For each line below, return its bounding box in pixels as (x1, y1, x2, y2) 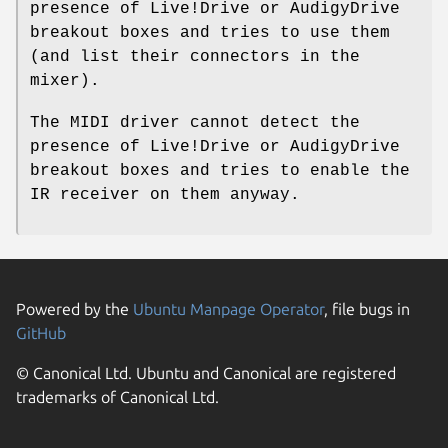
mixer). (30, 71, 100, 90)
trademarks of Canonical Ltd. (16, 387, 219, 406)
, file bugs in (324, 299, 410, 318)
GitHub (16, 323, 66, 342)
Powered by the (16, 299, 133, 318)
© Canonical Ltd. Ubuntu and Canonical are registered (16, 363, 396, 382)
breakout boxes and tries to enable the (30, 161, 410, 180)
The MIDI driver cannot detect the (30, 113, 360, 132)
